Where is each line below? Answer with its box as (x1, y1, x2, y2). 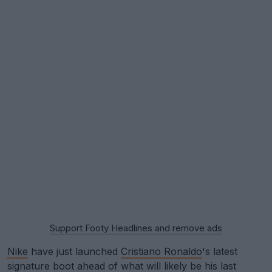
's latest (202, 245, 237, 257)
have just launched (28, 245, 121, 257)
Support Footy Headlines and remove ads (50, 222, 222, 234)
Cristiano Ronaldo (121, 245, 202, 257)
